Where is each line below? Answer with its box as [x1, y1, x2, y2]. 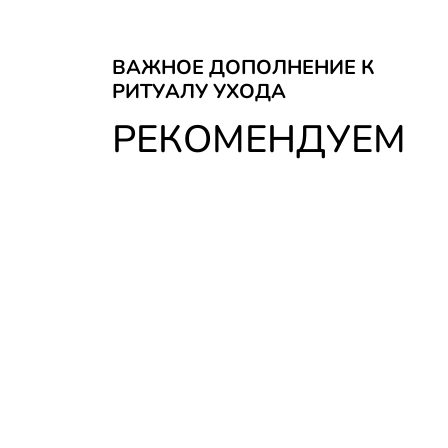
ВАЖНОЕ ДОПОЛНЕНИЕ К [112, 54, 375, 81]
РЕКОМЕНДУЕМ [112, 114, 406, 165]
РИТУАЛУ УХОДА [112, 78, 286, 105]
